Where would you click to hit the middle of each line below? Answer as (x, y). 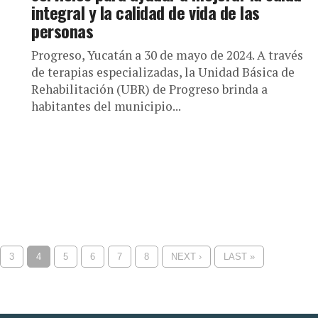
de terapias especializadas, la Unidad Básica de (163, 72)
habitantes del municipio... (106, 106)
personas (62, 31)
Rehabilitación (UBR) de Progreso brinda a (149, 89)
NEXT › (186, 257)
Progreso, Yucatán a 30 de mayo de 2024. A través (167, 55)
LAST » (239, 257)
